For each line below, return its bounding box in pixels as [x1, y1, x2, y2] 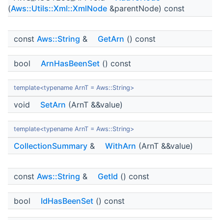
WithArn [105, 141, 136, 151]
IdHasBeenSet [41, 196, 93, 206]
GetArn [98, 34, 124, 44]
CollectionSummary [14, 141, 87, 151]
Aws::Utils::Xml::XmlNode [11, 3, 107, 14]
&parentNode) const [107, 3, 185, 14]
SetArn [40, 100, 66, 110]
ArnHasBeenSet [41, 58, 100, 69]
